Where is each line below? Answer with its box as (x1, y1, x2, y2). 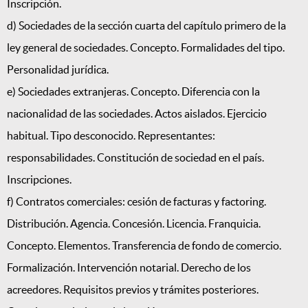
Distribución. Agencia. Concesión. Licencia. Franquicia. (7, 217, 261, 230)
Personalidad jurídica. (7, 63, 109, 76)
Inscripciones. (7, 173, 71, 186)
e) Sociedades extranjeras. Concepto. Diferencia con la (7, 85, 260, 98)
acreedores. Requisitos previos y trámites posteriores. (7, 283, 258, 296)
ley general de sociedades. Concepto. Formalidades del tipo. (7, 41, 285, 54)
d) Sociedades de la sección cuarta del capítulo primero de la (7, 19, 286, 32)
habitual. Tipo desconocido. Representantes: (7, 129, 215, 142)
